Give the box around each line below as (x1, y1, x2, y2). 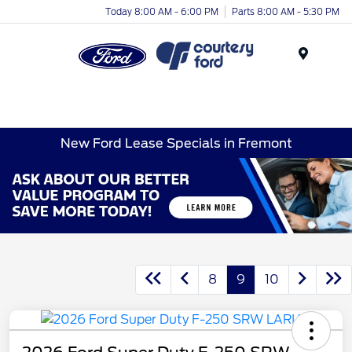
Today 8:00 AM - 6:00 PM (105, 5, 218, 17)
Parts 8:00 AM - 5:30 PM (232, 5, 339, 17)
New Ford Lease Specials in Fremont (60, 135, 292, 151)
